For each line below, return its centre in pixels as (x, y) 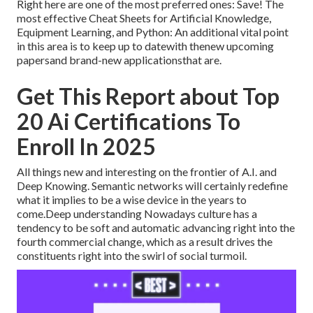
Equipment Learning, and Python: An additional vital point (153, 32)
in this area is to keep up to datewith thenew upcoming (145, 46)
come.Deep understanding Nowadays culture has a (137, 214)
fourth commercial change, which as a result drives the (145, 242)
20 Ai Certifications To (129, 122)
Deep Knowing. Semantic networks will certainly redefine (152, 186)
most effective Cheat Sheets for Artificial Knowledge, (144, 18)
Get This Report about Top (148, 96)
